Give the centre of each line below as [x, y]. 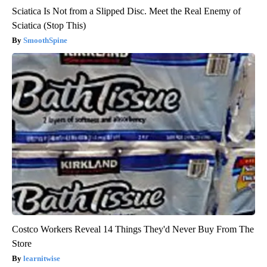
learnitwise [42, 259]
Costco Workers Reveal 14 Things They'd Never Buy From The [133, 229]
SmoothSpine [45, 41]
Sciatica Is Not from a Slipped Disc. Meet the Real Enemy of [126, 11]
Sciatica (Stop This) [49, 26]
